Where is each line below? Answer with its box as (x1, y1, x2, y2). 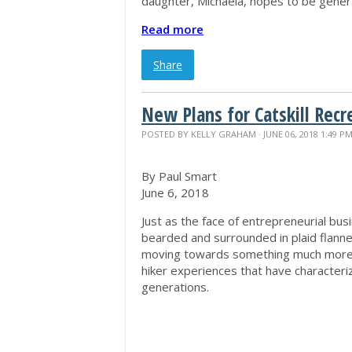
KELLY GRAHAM (191, 128, 256, 140)
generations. (141, 279, 209, 295)
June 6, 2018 (141, 185, 209, 200)
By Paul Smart (141, 168, 217, 184)
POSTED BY (141, 128, 191, 140)
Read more (141, 21, 203, 37)
